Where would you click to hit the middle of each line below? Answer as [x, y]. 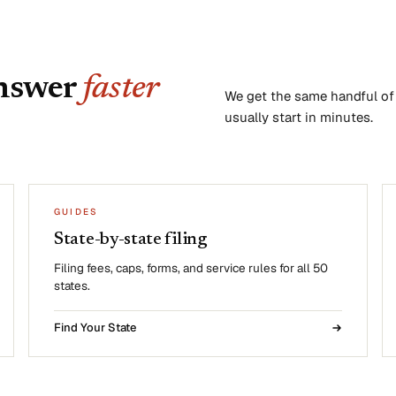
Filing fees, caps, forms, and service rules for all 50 [191, 268]
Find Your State [95, 327]
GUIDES [76, 212]
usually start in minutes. [299, 117]
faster [120, 89]
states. [72, 286]
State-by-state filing [130, 240]
